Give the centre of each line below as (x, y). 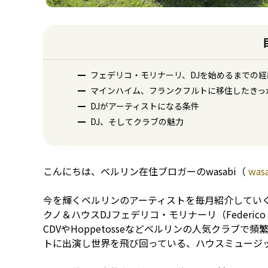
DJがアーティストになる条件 (145, 106)
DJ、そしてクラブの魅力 (137, 121)
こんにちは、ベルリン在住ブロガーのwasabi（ (144, 171)
